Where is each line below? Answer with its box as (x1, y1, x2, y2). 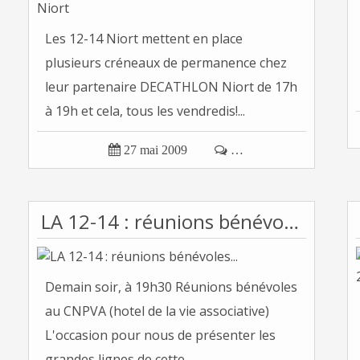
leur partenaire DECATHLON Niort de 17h (45, 78, 297, 96)
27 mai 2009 (123, 143, 187, 157)
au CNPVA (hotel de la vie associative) (45, 302, 269, 320)
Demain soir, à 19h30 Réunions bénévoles (45, 278, 297, 296)
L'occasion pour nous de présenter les (45, 326, 276, 344)
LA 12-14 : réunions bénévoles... (284, 208, 299, 235)
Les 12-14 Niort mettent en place (45, 30, 243, 47)
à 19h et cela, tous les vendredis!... (45, 102, 245, 120)
